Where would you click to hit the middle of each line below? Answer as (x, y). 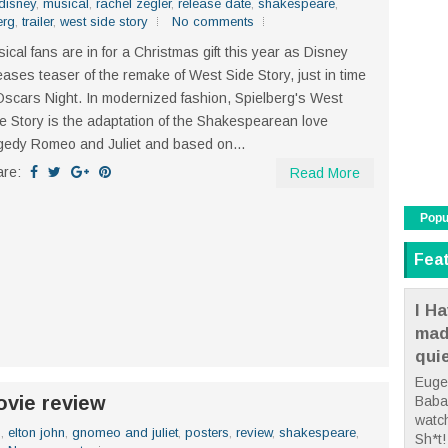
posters (207, 432)
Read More (325, 172)
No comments (213, 21)
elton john (36, 432)
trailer (37, 21)
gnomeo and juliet (125, 432)
